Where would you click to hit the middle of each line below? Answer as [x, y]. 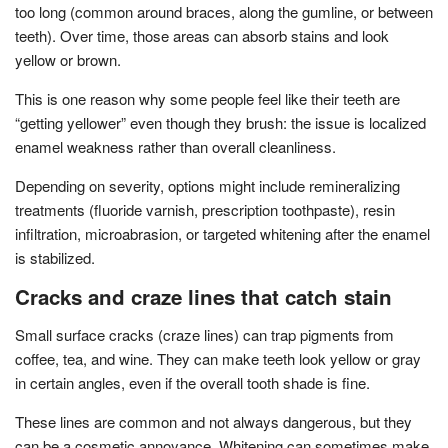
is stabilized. [55, 257]
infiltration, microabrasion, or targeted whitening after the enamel [222, 233]
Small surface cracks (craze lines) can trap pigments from [204, 334]
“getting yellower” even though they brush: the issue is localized [220, 122]
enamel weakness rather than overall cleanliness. [175, 146]
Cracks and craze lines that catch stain [203, 296]
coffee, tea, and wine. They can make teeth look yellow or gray [218, 358]
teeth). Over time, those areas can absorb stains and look [202, 35]
